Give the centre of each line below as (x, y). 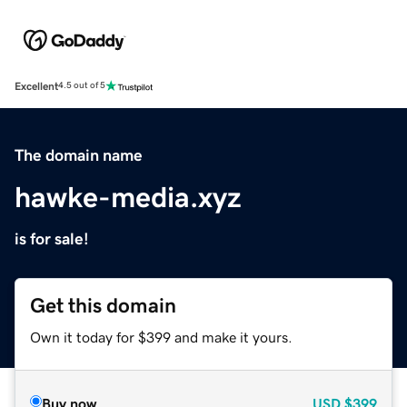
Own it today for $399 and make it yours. (161, 337)
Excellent (36, 86)
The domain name (79, 155)
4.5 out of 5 (82, 86)
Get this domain (103, 305)
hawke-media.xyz (128, 197)
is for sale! (52, 238)
